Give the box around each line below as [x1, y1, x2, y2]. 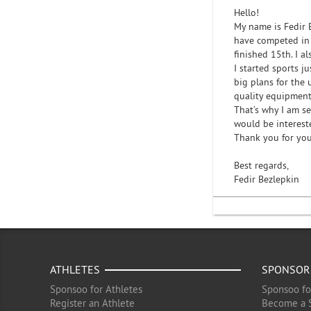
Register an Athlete [50, 296, 135, 310]
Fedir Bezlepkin [234, 173, 299, 185]
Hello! [234, 6, 259, 19]
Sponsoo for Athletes [50, 283, 142, 296]
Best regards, [234, 159, 289, 171]
